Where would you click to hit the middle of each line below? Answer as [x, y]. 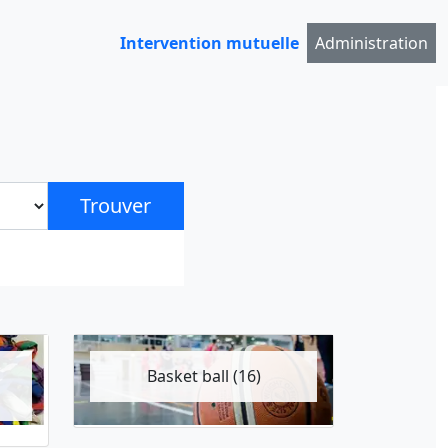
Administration [371, 43]
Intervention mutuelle [209, 43]
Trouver [116, 205]
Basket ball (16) [203, 376]
